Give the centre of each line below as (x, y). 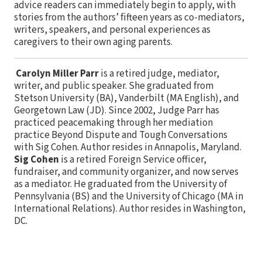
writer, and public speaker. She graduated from (114, 86)
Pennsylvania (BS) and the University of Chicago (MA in (129, 197)
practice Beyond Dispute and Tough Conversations (121, 135)
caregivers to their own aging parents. (93, 42)
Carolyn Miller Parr (56, 74)
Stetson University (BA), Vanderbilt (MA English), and (127, 99)
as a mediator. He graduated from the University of (120, 185)
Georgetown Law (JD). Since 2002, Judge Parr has (117, 111)
